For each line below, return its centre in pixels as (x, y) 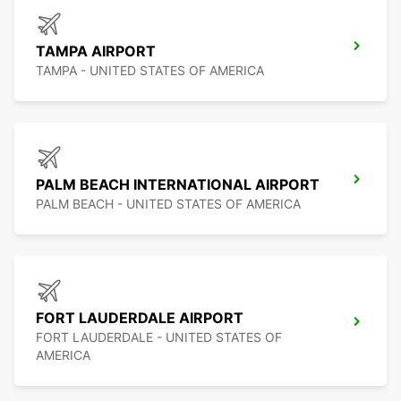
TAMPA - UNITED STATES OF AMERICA (150, 71)
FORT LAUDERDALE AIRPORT (140, 318)
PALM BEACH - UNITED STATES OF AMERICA (168, 204)
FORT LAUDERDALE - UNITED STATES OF (159, 337)
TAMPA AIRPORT (96, 51)
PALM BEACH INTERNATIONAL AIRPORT (178, 185)
